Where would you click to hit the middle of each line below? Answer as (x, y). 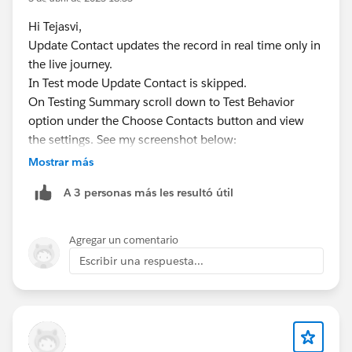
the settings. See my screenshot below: (132, 140)
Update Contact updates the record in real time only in (174, 46)
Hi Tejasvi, (55, 27)
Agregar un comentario (124, 240)
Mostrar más (61, 162)
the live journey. (70, 64)
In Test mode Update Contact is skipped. (137, 83)
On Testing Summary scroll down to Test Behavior (161, 102)
